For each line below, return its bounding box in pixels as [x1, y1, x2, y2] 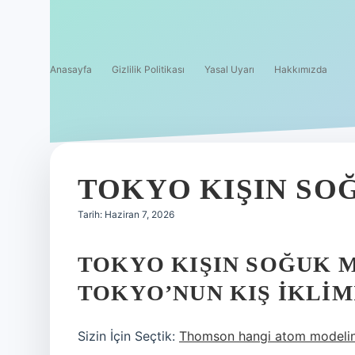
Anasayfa [50, 63, 92, 75]
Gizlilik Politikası [112, 63, 185, 75]
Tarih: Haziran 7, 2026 [78, 208, 174, 220]
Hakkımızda [274, 63, 327, 75]
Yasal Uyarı [204, 63, 254, 75]
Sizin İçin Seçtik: [78, 328, 179, 344]
